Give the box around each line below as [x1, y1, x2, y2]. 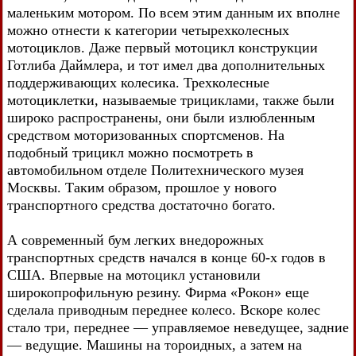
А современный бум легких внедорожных [7, 231, 264, 248]
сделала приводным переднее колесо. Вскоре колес [7, 301, 320, 318]
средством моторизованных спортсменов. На [7, 126, 284, 143]
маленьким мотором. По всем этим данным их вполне [7, 4, 340, 21]
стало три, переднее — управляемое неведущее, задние [7, 319, 349, 335]
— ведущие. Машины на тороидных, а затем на [7, 336, 302, 353]
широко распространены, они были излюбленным [7, 109, 315, 126]
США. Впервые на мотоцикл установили [7, 266, 261, 283]
